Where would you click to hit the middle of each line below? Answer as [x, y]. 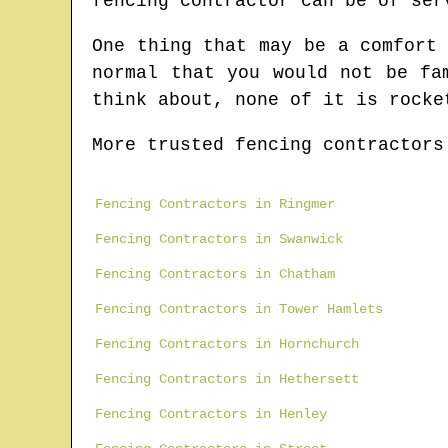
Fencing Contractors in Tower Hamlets [239, 309]
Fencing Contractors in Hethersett [227, 379]
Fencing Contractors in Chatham [215, 274]
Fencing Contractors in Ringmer [215, 204]
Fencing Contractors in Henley [211, 414]
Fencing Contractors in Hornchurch [227, 344]
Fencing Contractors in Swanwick [219, 239]
